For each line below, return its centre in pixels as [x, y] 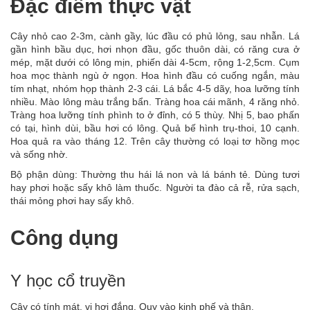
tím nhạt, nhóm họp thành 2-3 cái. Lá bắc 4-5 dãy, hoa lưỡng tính [155, 89]
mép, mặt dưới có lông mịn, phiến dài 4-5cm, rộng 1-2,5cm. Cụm [155, 63]
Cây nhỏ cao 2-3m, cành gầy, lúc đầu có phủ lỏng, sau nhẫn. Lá [155, 36]
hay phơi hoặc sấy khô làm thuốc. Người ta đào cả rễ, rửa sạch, [155, 188]
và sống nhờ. [39, 155]
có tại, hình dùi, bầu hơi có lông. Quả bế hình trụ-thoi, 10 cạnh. [155, 128]
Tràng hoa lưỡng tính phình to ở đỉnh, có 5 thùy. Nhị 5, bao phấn [155, 115]
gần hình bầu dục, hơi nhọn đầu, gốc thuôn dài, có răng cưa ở [155, 49]
